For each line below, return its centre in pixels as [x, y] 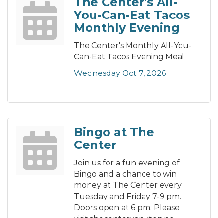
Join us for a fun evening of [127, 163]
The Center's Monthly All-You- [133, 46]
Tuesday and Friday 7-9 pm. [127, 197]
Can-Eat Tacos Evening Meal [129, 57]
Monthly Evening [127, 28]
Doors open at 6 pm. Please [127, 208]
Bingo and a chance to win [125, 174]
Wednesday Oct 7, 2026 [120, 73]
